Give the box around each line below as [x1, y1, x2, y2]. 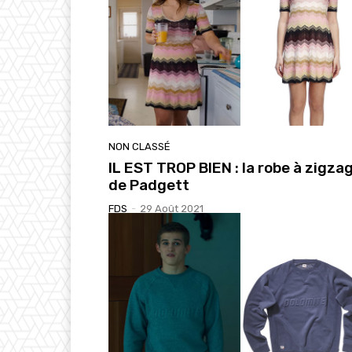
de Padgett [108, 175, 189, 194]
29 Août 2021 [140, 202, 203, 214]
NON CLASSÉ [108, 140, 170, 152]
